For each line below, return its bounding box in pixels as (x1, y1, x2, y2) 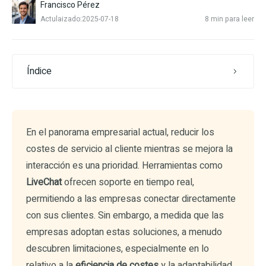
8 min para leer (205, 14, 254, 24)
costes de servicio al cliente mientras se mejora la (26, 142, 233, 156)
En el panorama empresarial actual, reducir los (26, 125, 214, 140)
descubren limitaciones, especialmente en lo (26, 242, 209, 256)
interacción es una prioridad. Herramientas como (26, 159, 223, 173)
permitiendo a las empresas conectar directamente (26, 192, 236, 206)
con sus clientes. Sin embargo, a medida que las (26, 208, 224, 223)
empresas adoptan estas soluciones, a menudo (26, 225, 222, 239)
